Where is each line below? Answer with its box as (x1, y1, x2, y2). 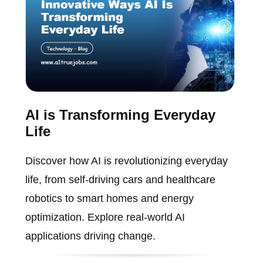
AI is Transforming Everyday (25, 107, 215, 123)
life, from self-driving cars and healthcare (25, 174, 215, 186)
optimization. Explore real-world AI (25, 211, 185, 224)
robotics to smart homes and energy (25, 193, 194, 205)
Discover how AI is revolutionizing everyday (25, 155, 228, 167)
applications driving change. (25, 230, 156, 242)
